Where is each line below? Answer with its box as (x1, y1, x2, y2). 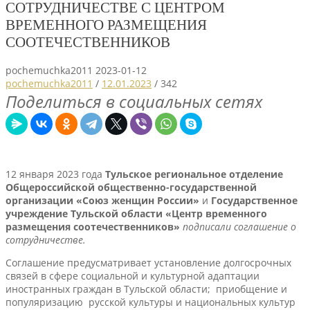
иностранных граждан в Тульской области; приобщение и (6, 282, 287, 295)
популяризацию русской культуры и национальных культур (6, 295, 295, 309)
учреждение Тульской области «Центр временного (6, 206, 267, 220)
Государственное (211, 193, 298, 207)
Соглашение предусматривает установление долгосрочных (6, 255, 291, 269)
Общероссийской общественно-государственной (6, 180, 257, 194)
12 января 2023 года (6, 167, 105, 181)
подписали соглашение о (183, 219, 296, 233)
